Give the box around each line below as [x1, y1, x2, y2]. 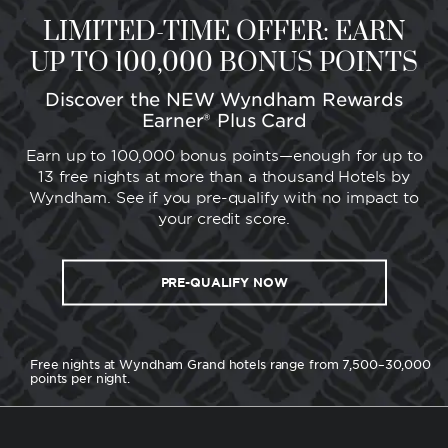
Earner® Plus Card [141, 109, 307, 131]
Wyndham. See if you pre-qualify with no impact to [29, 188, 419, 207]
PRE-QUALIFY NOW [160, 274, 288, 290]
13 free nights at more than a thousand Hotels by [38, 167, 410, 186]
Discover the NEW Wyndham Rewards [45, 88, 403, 110]
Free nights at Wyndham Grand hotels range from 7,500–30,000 [30, 356, 431, 372]
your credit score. [157, 209, 291, 228]
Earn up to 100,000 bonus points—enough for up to [25, 146, 423, 165]
